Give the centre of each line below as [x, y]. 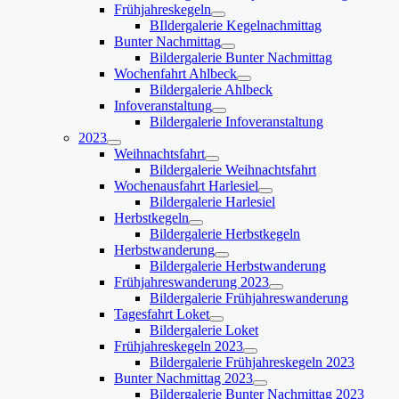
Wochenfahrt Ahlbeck [175, 73]
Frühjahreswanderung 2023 [191, 281]
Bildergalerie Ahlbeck [211, 89]
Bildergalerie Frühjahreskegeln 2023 [252, 362]
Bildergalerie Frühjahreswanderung [249, 297]
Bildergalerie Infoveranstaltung [236, 121]
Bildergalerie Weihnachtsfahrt [233, 169]
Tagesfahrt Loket [162, 313]
